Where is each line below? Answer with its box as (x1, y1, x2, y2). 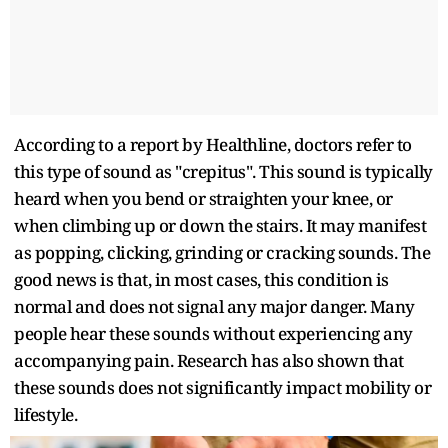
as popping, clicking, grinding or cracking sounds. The (14, 240, 430, 264)
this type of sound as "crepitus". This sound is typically (14, 159, 433, 183)
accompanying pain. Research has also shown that (14, 348, 404, 372)
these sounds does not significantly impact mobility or (14, 375, 431, 399)
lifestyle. (14, 402, 77, 426)
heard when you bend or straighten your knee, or (14, 186, 393, 210)
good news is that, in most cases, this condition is (14, 267, 389, 291)
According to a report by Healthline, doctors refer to (14, 132, 412, 156)
